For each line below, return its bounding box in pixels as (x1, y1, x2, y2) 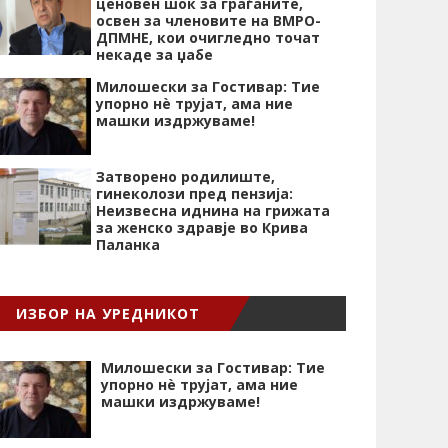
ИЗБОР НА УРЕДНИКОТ (16, 304, 200, 323)
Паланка (96, 235, 160, 254)
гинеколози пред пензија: (96, 184, 293, 203)
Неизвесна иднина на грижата (96, 201, 330, 220)
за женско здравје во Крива (96, 218, 308, 237)
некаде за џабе (96, 45, 213, 64)
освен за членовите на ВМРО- (96, 11, 321, 30)
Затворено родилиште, (96, 167, 275, 186)
